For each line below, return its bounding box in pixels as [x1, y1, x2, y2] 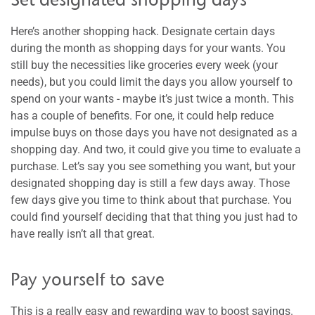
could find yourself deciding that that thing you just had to [11, 210, 297, 224]
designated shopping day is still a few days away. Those [11, 176, 290, 190]
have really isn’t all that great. [11, 226, 155, 240]
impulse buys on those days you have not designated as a [11, 125, 297, 139]
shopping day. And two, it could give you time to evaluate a [11, 142, 301, 156]
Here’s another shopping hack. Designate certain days [11, 24, 275, 38]
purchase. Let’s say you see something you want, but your [11, 159, 295, 173]
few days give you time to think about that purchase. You [11, 193, 292, 207]
